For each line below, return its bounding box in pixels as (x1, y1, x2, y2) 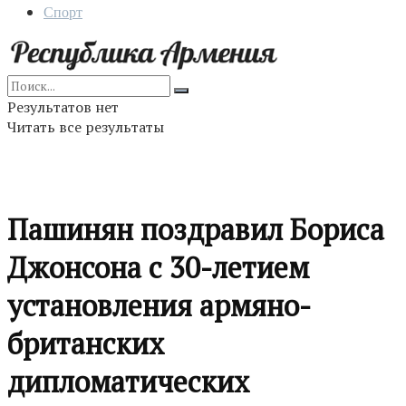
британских (7, 324, 164, 363)
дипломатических (7, 362, 249, 401)
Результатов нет (7, 97, 119, 117)
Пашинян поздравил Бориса (7, 210, 384, 249)
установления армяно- (7, 286, 311, 325)
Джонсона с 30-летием (7, 248, 309, 287)
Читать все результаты (7, 117, 164, 137)
